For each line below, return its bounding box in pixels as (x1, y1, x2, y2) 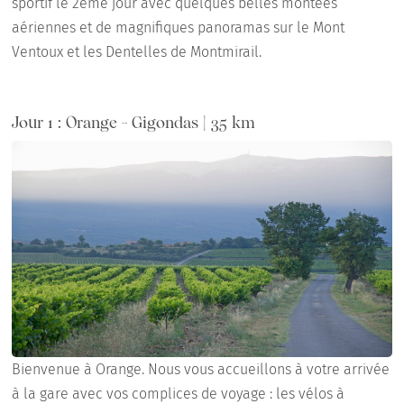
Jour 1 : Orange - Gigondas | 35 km (12, 113, 256, 133)
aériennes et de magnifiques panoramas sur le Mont (12, 19, 345, 37)
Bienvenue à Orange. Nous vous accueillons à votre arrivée (12, 361, 390, 379)
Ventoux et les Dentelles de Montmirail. (12, 43, 262, 61)
